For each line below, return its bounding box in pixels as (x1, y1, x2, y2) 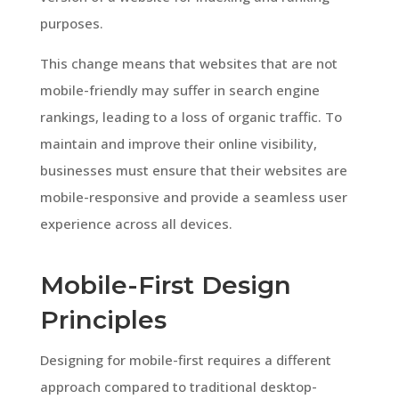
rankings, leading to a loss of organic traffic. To (39, 107, 342, 126)
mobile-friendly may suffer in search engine (39, 80, 320, 99)
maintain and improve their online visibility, (39, 134, 317, 152)
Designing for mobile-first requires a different (39, 350, 331, 369)
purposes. (39, 13, 103, 32)
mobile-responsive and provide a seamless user (39, 187, 347, 206)
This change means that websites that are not (39, 53, 338, 72)
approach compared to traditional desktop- (39, 377, 317, 395)
